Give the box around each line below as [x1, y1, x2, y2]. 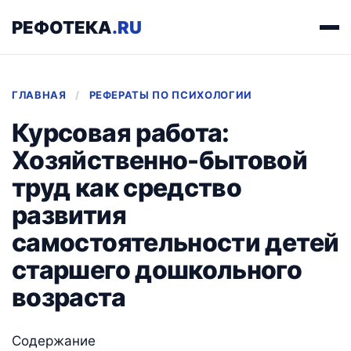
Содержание [12, 333, 96, 349]
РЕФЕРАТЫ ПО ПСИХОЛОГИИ [89, 89, 252, 101]
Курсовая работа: [12, 118, 230, 148]
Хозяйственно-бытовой [12, 145, 308, 175]
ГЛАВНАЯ [12, 89, 67, 101]
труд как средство [12, 172, 242, 203]
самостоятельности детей [12, 227, 339, 258]
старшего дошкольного [12, 255, 302, 285]
